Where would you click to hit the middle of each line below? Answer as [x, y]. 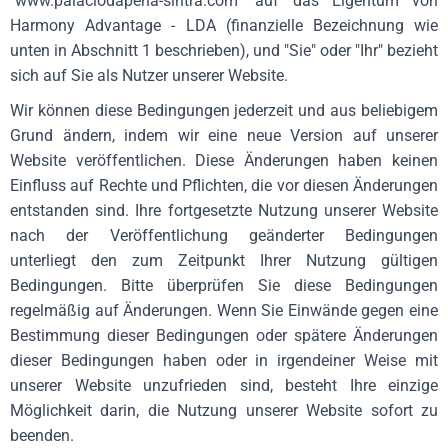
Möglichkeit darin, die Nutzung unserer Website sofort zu [224, 410]
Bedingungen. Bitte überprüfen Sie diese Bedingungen [224, 285]
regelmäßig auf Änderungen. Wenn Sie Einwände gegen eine [224, 310]
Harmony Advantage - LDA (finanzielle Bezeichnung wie [224, 25]
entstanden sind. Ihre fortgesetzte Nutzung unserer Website [224, 210]
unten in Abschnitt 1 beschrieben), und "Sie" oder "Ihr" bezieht [224, 50]
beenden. [42, 435]
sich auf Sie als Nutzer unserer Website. [149, 75]
